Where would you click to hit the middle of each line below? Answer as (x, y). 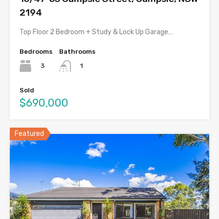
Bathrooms (77, 51)
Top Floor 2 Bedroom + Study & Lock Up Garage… (96, 32)
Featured (29, 134)
